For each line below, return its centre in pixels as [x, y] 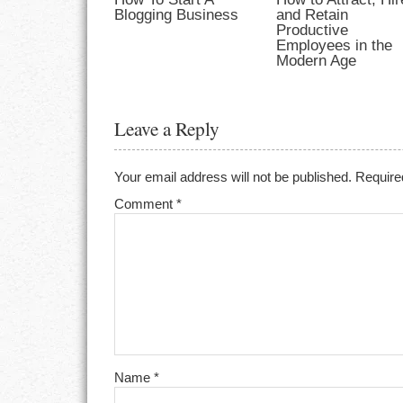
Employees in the [335, 45]
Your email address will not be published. [233, 176]
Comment [146, 203]
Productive [313, 29]
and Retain [313, 14]
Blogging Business [177, 14]
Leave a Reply [167, 129]
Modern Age [317, 60]
